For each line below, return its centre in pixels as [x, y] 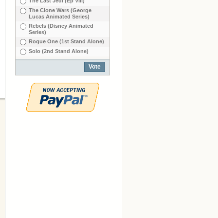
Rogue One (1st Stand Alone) [66, 41]
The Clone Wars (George [60, 10]
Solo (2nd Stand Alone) [59, 51]
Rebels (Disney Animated [61, 26]
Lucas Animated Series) [59, 17]
